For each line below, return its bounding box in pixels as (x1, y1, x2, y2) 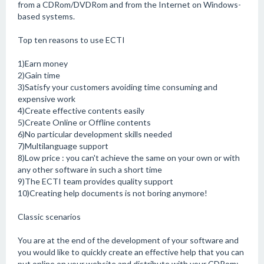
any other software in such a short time (18, 164, 162, 174)
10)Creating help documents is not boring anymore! (18, 188, 207, 198)
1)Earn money (18, 58, 68, 68)
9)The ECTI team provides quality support (18, 176, 173, 186)
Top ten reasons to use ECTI (18, 35, 125, 45)
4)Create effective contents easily (18, 105, 144, 115)
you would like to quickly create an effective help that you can (18, 247, 244, 257)
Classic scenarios (18, 212, 81, 222)
